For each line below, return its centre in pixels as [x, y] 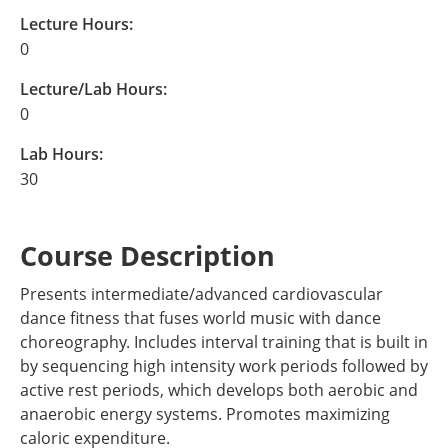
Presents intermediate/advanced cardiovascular [201, 294]
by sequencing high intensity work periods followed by [224, 366]
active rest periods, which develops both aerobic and [219, 390]
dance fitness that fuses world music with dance [200, 318]
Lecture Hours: [76, 24]
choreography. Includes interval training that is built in [224, 342]
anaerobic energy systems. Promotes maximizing [205, 414]
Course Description [147, 255]
